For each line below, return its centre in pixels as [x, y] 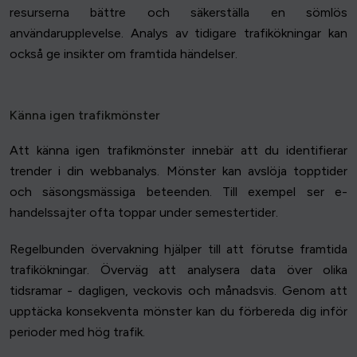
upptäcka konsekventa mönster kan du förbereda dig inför [178, 312]
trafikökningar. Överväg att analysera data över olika [178, 270]
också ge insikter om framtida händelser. [124, 54]
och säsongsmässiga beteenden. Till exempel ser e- [178, 192]
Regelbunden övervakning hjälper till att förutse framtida [178, 249]
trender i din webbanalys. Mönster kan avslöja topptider [178, 171]
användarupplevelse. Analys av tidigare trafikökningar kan [178, 33]
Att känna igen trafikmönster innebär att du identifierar [178, 151]
